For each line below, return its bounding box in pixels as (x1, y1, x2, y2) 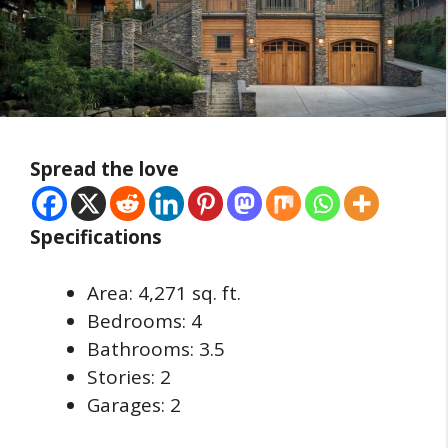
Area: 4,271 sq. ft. (87, 280, 241, 307)
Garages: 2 (87, 392, 181, 419)
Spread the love (30, 155, 179, 182)
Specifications (30, 223, 162, 250)
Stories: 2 (87, 364, 171, 391)
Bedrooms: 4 (87, 308, 202, 335)
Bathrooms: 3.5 (87, 336, 225, 363)
